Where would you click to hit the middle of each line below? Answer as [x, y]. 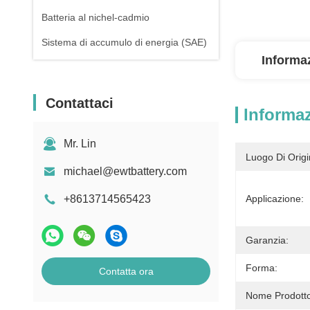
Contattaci [80, 103]
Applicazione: [275, 199]
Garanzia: [267, 240]
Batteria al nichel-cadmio [95, 17]
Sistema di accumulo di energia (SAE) [124, 42]
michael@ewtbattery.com [125, 171]
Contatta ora [126, 271]
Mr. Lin [80, 144]
